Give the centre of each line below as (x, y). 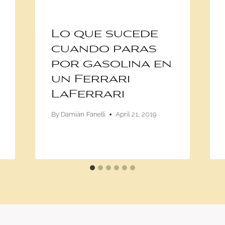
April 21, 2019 (136, 114)
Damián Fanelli (83, 114)
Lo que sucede (104, 34)
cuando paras (104, 49)
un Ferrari (90, 80)
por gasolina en (111, 65)
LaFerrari (88, 95)
